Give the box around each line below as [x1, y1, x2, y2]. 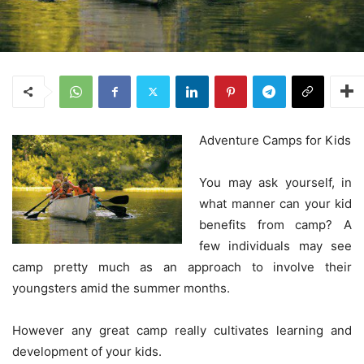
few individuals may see [199, 237, 352, 253]
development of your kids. [12, 343, 162, 359]
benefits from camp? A [199, 216, 352, 232]
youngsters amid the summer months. [12, 279, 230, 296]
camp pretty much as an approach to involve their [12, 258, 352, 275]
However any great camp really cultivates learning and [12, 322, 352, 338]
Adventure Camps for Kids [199, 132, 351, 148]
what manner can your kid [199, 195, 352, 211]
